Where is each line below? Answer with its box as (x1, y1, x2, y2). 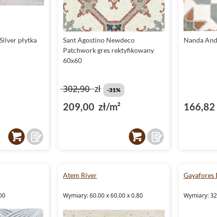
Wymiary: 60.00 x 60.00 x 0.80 (63, 191, 143, 200)
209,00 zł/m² (63, 101, 121, 112)
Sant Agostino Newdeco (63, 36, 135, 44)
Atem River (63, 171, 97, 179)
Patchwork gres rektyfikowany (63, 46, 155, 54)
